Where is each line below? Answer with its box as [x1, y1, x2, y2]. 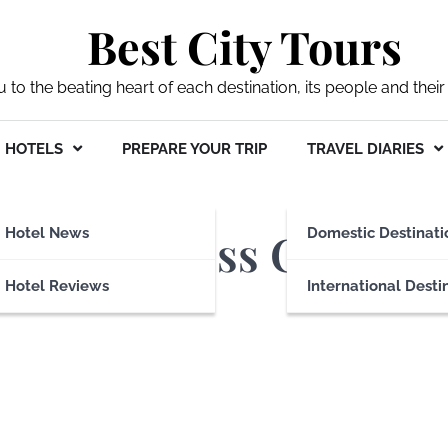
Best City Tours [86, 16, 402, 76]
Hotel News [5, 224, 89, 242]
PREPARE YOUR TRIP [122, 140, 267, 158]
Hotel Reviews [5, 277, 109, 295]
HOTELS [5, 140, 63, 158]
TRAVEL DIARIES [307, 140, 424, 158]
